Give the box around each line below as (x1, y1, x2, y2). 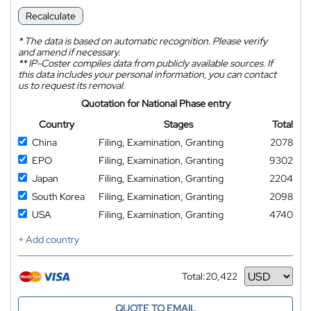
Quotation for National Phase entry (81, 97, 230, 110)
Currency (182, 275, 222, 288)
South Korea (32, 190, 85, 203)
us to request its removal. (18, 79, 125, 92)
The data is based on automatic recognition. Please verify (22, 35, 267, 47)
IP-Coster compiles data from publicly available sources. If (26, 57, 273, 69)
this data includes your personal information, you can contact (18, 68, 276, 81)
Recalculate (26, 10, 76, 22)
